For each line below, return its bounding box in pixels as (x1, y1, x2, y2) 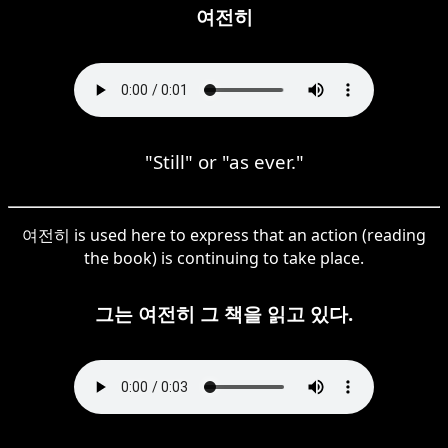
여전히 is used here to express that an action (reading (22, 223, 426, 246)
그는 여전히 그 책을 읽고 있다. (95, 300, 353, 326)
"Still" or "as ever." (144, 148, 304, 174)
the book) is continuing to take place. (84, 246, 364, 269)
